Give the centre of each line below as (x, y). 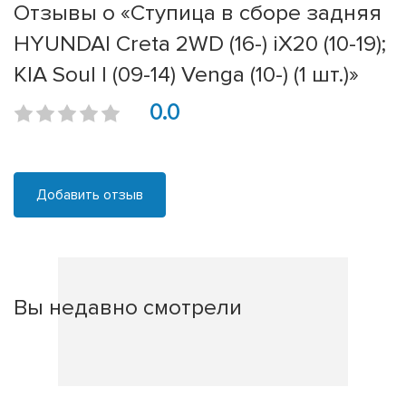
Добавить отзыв (90, 195)
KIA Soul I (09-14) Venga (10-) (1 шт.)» (186, 75)
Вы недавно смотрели (128, 308)
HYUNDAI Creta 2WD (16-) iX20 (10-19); (200, 44)
